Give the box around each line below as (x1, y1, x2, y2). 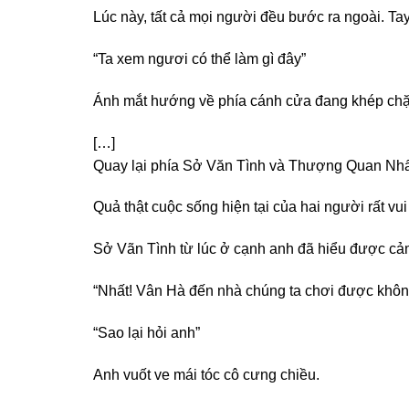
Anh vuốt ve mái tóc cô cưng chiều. (93, 366, 320, 383)
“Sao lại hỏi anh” (93, 324, 200, 341)
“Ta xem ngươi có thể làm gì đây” (93, 50, 306, 67)
